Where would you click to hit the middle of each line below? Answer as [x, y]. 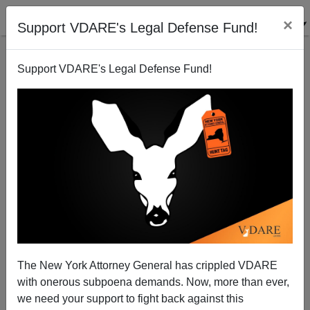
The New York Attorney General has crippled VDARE [147, 265]
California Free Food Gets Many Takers [155, 223]
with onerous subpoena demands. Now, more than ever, [153, 282]
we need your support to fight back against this [130, 298]
